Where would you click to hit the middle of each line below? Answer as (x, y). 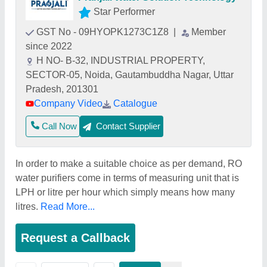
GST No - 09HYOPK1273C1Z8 (104, 32)
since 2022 (49, 46)
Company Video (68, 103)
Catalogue (135, 103)
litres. (28, 207)
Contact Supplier (128, 126)
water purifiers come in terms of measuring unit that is (127, 178)
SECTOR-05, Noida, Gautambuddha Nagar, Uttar (130, 75)
